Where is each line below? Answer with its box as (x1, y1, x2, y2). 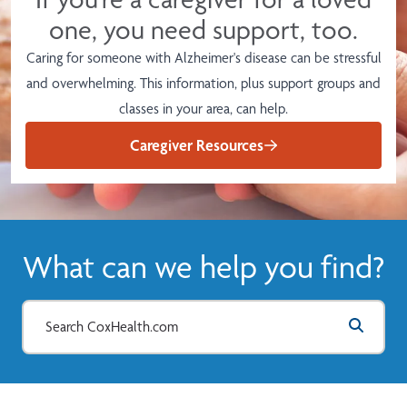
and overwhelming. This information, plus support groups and (26, 74, 381, 93)
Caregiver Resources (129, 135, 263, 155)
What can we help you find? (23, 248, 384, 286)
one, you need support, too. (49, 14, 358, 46)
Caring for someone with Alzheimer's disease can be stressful (25, 49, 382, 67)
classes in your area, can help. (119, 100, 288, 118)
